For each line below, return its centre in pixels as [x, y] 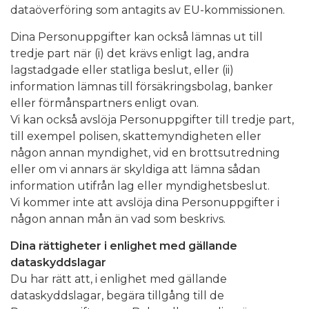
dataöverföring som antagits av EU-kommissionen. [148, 10]
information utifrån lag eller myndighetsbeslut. [140, 186]
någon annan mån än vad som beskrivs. [118, 219]
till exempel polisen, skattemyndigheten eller [136, 136]
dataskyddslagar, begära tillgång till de [117, 295]
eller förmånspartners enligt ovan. [104, 103]
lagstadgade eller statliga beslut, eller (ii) [122, 70]
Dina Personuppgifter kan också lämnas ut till [137, 37]
